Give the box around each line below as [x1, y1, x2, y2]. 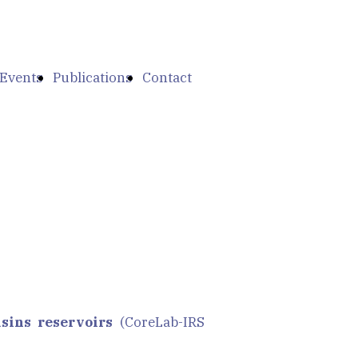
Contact [142, 69, 192, 86]
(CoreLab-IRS [113, 312, 205, 331]
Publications [53, 69, 133, 86]
